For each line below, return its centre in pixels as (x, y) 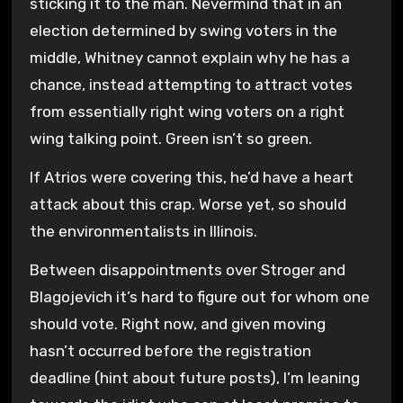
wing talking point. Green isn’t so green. (170, 139)
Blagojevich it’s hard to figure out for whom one (199, 296)
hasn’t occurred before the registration (170, 350)
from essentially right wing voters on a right (187, 112)
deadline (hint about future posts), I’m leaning (194, 377)
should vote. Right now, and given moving (177, 323)
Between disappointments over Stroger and (187, 269)
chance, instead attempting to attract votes (191, 85)
